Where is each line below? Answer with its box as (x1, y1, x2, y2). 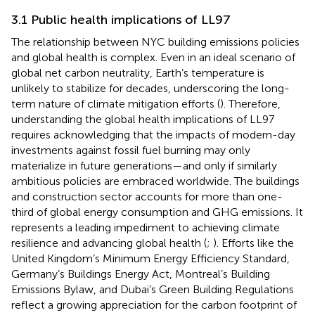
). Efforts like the (213, 236, 294, 250)
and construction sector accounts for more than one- (11, 190, 283, 204)
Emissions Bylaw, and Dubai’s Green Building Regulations (11, 283, 294, 297)
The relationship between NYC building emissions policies (11, 35, 300, 49)
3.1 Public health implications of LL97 (11, 12, 231, 28)
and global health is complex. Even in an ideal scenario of (11, 51, 295, 65)
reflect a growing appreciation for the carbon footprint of (11, 298, 297, 312)
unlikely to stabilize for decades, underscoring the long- (11, 82, 290, 96)
